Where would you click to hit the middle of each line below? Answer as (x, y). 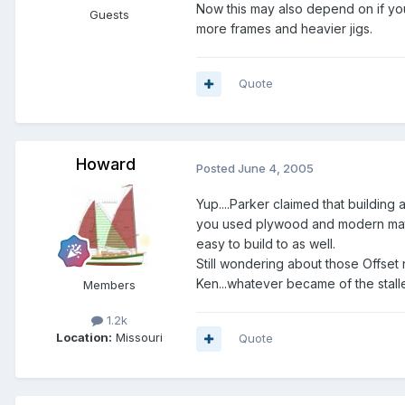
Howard (106, 165)
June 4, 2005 (276, 168)
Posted (217, 168)
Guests (109, 15)
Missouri (137, 338)
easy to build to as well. (266, 244)
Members (109, 285)
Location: (84, 338)
